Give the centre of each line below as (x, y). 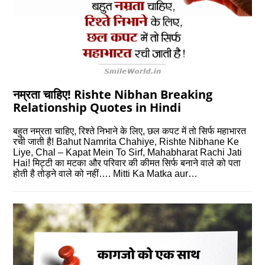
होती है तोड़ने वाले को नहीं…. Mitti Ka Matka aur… (106, 173)
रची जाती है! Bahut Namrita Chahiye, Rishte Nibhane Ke (126, 141)
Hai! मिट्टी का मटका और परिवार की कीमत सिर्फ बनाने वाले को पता (127, 163)
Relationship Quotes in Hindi (97, 107)
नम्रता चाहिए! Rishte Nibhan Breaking (113, 94)
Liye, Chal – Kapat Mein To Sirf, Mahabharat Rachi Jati (128, 152)
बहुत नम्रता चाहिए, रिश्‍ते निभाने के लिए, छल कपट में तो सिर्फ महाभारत (130, 131)
